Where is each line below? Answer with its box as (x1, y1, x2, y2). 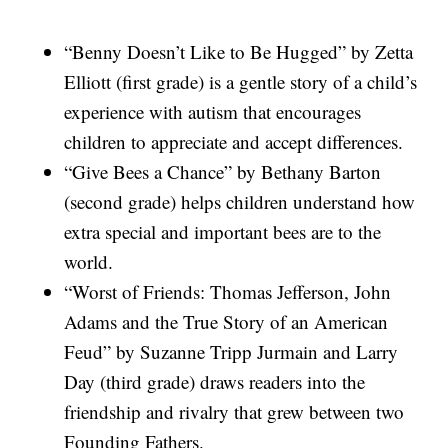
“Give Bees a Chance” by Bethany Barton (64, 159, 382, 185)
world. (64, 249, 114, 275)
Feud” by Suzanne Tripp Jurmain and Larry (64, 339, 399, 365)
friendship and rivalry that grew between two (64, 399, 405, 425)
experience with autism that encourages (64, 99, 362, 125)
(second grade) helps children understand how (64, 189, 416, 215)
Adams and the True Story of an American (64, 309, 389, 335)
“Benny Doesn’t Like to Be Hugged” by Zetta (64, 39, 414, 65)
